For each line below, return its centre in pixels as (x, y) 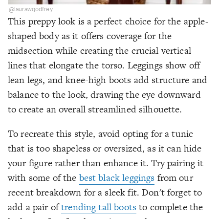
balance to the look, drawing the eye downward (104, 94)
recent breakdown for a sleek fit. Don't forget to (105, 192)
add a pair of (35, 207)
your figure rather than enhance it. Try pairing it (106, 163)
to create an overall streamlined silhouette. (95, 109)
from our (174, 177)
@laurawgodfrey (31, 9)
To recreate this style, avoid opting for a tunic (101, 133)
